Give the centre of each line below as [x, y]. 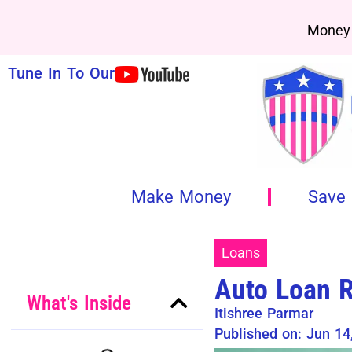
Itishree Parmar [264, 313]
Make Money [181, 196]
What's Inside [79, 302]
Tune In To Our [61, 73]
